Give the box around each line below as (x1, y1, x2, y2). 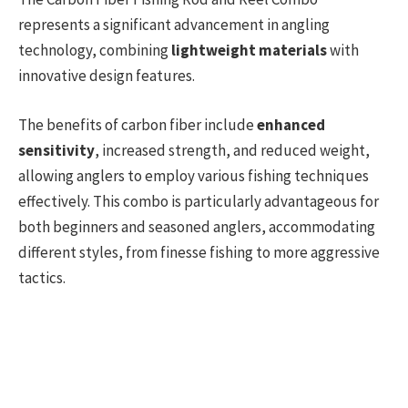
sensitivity (18, 139, 95, 160)
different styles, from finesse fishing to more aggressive (18, 241, 380, 262)
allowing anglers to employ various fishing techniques (18, 165, 369, 186)
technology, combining (18, 39, 171, 60)
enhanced (257, 114, 325, 135)
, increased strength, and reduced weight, (95, 139, 370, 160)
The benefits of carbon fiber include (18, 114, 257, 135)
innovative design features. (18, 65, 195, 86)
